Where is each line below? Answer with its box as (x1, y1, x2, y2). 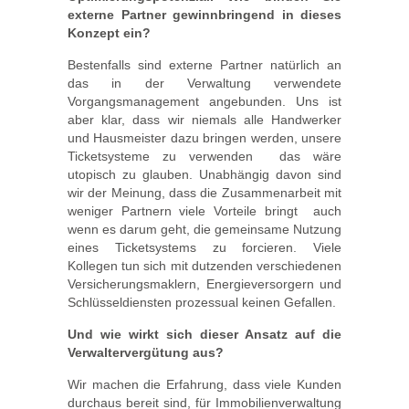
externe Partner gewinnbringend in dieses (68, 7, 341, 22)
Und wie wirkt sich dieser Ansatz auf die (68, 327, 341, 341)
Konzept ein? (68, 26, 151, 40)
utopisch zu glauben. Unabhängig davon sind (68, 167, 341, 182)
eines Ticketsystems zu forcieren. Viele (68, 240, 341, 255)
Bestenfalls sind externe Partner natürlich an (68, 58, 341, 72)
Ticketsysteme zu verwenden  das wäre (68, 149, 341, 163)
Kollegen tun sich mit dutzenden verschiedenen (68, 258, 341, 273)
